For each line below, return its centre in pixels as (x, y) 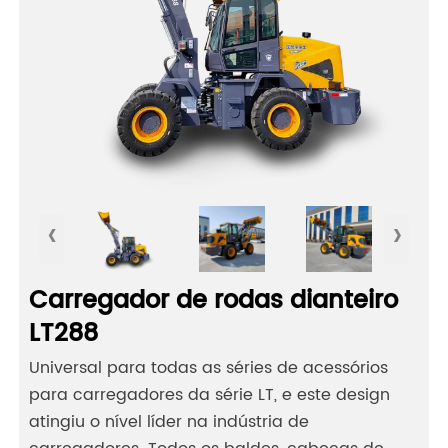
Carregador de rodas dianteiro (213, 301)
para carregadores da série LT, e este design (209, 395)
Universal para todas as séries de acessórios (208, 368)
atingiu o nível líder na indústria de (168, 422)
